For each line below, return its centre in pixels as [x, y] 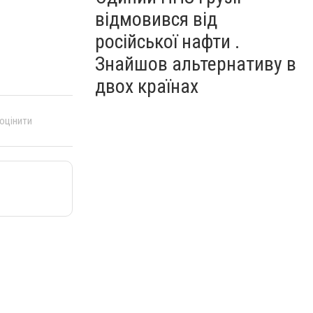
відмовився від [156, 19]
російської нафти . [167, 42]
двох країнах [147, 86]
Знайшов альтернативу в [196, 64]
